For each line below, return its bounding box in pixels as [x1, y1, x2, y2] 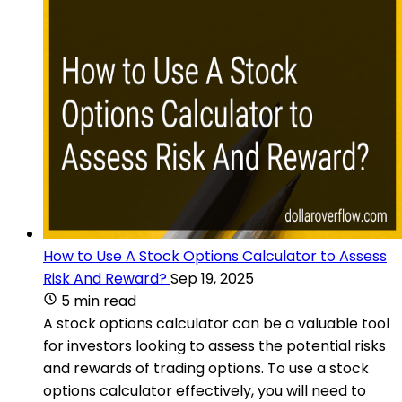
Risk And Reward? [43, 267, 167, 289]
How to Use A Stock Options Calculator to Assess [43, 245, 387, 267]
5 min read [61, 290, 136, 311]
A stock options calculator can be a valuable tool [43, 312, 389, 334]
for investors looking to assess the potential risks [43, 335, 386, 356]
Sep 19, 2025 [170, 267, 254, 289]
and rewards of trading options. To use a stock [43, 357, 369, 379]
